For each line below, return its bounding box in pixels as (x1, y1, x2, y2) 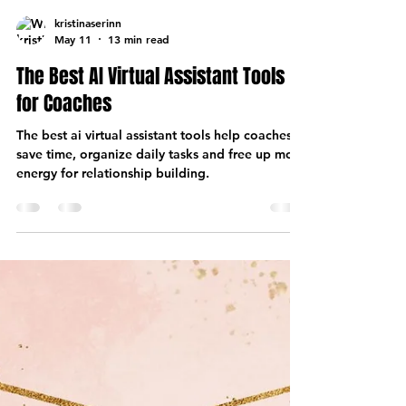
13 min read (108, 176, 169, 191)
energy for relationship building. (16, 309, 209, 326)
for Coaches (16, 233, 111, 263)
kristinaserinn (54, 160, 121, 176)
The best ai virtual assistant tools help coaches (16, 271, 292, 288)
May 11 (54, 176, 92, 191)
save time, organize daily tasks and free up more (16, 290, 305, 307)
